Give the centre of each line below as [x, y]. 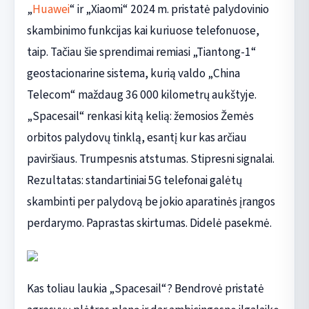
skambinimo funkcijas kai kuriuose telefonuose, [143, 30]
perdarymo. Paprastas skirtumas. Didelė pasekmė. [149, 223]
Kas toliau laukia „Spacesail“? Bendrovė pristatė [145, 288]
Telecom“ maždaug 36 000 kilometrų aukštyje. [141, 94]
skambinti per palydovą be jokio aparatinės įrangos [151, 201]
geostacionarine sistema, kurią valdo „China [133, 73]
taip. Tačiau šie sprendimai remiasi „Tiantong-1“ [141, 52]
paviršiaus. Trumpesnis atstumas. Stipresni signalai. [150, 159]
